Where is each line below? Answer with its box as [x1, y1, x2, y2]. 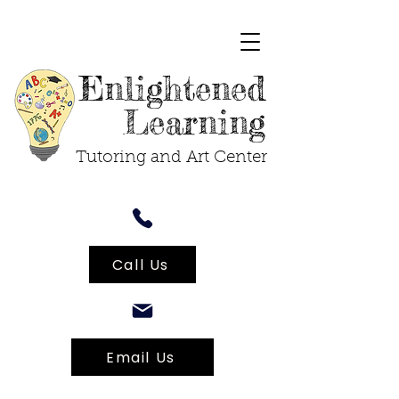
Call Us [111, 254, 170, 275]
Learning [123, 102, 265, 142]
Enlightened [79, 69, 265, 109]
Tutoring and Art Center [75, 150, 267, 167]
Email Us [106, 346, 175, 368]
